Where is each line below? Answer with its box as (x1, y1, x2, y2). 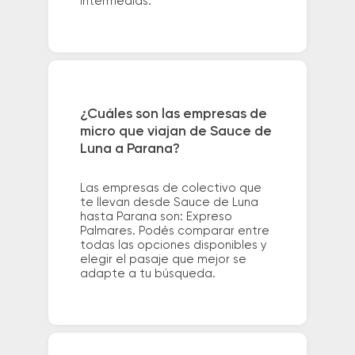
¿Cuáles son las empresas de (79, 107, 267, 122)
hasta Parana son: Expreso (79, 211, 232, 223)
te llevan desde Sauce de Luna (79, 197, 258, 209)
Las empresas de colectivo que (79, 182, 261, 195)
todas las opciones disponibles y (79, 239, 267, 252)
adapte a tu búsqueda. (79, 268, 216, 281)
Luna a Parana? (79, 142, 180, 157)
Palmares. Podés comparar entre (79, 225, 269, 238)
